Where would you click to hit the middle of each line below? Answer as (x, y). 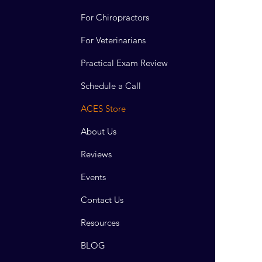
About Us (99, 131)
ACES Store (104, 108)
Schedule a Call (111, 85)
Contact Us (102, 199)
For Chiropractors (115, 17)
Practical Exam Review (125, 63)
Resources (100, 222)
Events (94, 177)
